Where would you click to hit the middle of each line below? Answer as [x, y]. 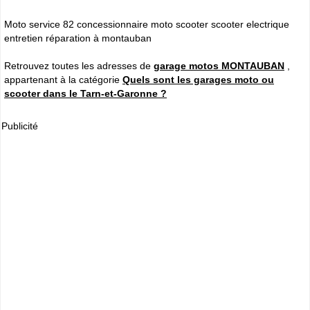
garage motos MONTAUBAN [219, 65]
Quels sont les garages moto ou [198, 79]
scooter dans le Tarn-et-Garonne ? [85, 93]
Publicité [20, 126]
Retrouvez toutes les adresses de [79, 65]
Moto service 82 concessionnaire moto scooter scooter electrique [147, 24]
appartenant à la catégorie [63, 79]
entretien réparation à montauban [78, 38]
